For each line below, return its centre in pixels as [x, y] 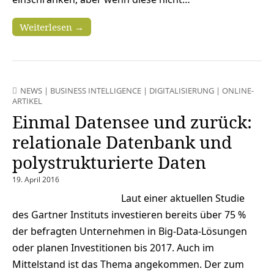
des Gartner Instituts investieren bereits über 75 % [129, 215]
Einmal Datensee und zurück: [132, 122]
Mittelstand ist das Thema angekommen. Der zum [128, 265]
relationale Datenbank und [122, 142]
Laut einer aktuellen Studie [180, 198]
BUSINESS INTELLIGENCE [96, 91]
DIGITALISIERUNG [182, 91]
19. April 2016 [36, 180]
